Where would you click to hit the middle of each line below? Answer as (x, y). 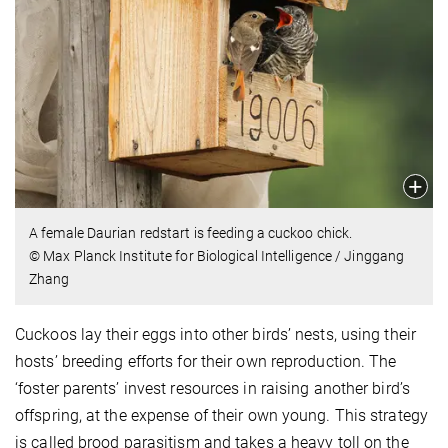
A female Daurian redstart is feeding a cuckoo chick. (191, 233)
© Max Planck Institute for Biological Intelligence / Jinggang (217, 256)
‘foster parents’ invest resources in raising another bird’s (212, 389)
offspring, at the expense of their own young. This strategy (221, 416)
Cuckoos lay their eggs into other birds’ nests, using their (215, 335)
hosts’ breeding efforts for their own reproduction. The (206, 362)
